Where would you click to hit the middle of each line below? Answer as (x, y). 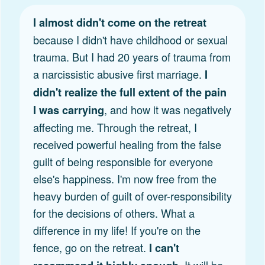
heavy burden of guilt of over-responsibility (132, 195)
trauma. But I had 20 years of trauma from (132, 56)
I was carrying (68, 110)
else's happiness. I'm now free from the (125, 178)
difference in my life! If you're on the (117, 230)
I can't (164, 248)
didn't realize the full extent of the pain (130, 92)
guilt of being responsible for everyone (123, 161)
